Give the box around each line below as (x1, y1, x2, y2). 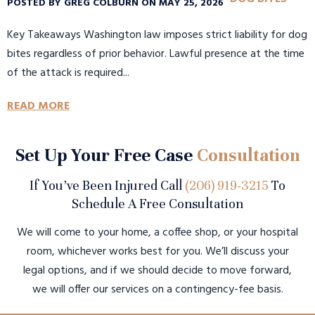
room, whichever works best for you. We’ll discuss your (26, 243, 289, 262)
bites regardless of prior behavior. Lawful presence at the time (7, 45, 304, 64)
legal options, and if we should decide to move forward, (23, 262, 292, 281)
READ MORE (7, 97, 70, 116)
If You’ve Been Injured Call (30, 177, 185, 194)
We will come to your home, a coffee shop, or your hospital (17, 224, 298, 243)
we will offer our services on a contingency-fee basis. (32, 281, 283, 300)
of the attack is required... (7, 64, 129, 83)
